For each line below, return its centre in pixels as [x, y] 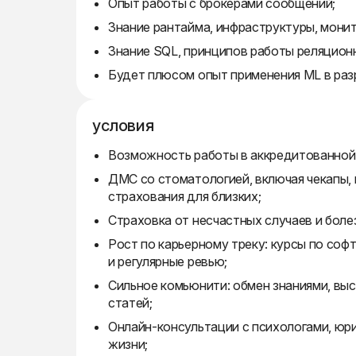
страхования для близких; [185, 196]
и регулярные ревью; [168, 261]
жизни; [128, 344]
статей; [130, 303]
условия [123, 126]
